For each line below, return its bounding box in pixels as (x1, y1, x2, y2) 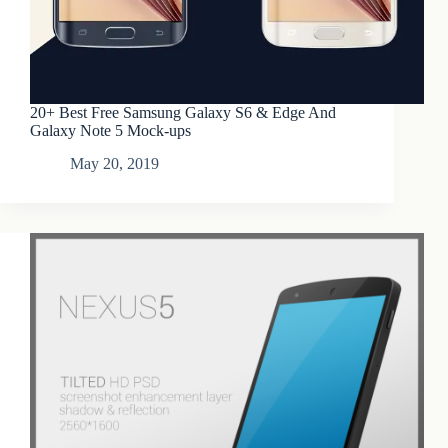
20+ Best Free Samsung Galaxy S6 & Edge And (30, 104, 336, 122)
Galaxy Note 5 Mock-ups (30, 122, 191, 140)
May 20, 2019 (70, 155, 159, 173)
